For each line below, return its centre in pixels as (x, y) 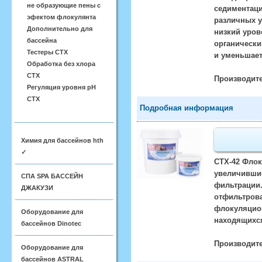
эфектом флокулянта (61, 17)
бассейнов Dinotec (51, 223)
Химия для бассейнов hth (62, 140)
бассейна (42, 40)
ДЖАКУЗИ (37, 188)
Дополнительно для (60, 29)
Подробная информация (187, 108)
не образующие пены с (64, 5)
